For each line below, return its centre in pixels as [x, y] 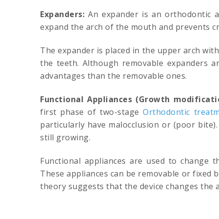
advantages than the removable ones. [114, 76]
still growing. [65, 138]
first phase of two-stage [92, 112]
